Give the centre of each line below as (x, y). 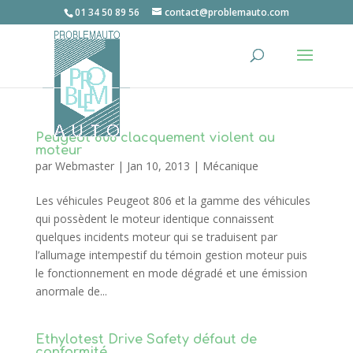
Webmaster (84, 166)
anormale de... (71, 291)
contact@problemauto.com (227, 12)
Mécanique (230, 166)
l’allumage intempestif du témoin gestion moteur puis (171, 255)
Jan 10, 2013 (158, 166)
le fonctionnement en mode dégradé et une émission (171, 273)
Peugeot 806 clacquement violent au (155, 138)
